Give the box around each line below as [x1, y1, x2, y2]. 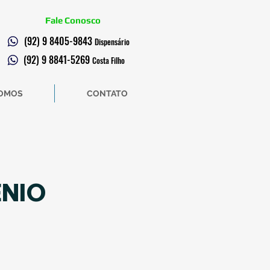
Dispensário [95, 36, 130, 48]
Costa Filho [92, 54, 125, 66]
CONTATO [86, 89, 128, 98]
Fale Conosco [45, 15, 101, 25]
